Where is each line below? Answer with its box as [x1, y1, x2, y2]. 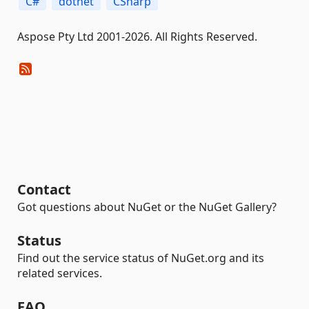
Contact [17, 180, 71, 199]
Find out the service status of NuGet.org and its [17, 250, 264, 266]
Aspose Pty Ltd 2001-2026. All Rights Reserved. [17, 29, 257, 45]
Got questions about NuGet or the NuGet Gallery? [17, 199, 277, 215]
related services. [17, 266, 102, 281]
